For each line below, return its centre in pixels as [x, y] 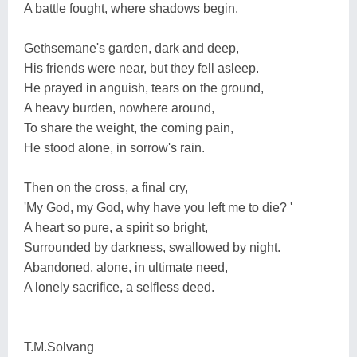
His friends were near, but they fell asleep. [141, 68]
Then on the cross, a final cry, [106, 187]
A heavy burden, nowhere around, [119, 108]
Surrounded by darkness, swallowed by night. [152, 247]
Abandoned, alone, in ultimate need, [126, 267]
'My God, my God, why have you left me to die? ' [158, 207]
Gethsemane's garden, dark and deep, [131, 48]
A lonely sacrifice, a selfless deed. [119, 287]
